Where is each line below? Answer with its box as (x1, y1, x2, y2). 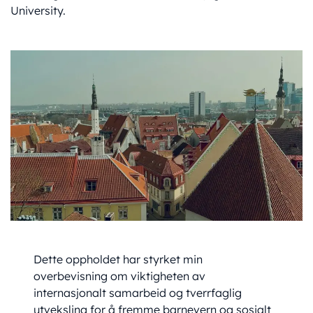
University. (10, 3, 66, 17)
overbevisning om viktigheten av (34, 269, 206, 284)
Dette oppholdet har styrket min (34, 252, 203, 267)
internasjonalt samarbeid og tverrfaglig (34, 286, 242, 300)
